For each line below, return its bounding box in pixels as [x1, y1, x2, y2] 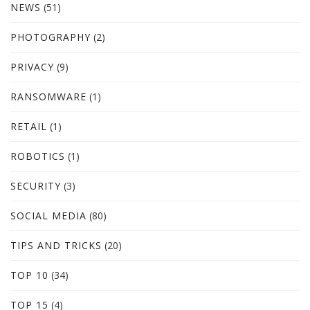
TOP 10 [10, 268, 48, 282]
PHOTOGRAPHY [10, 30, 91, 44]
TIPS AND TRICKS [10, 238, 102, 252]
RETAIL [10, 119, 47, 133]
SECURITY [10, 179, 61, 192]
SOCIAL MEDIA [10, 208, 86, 222]
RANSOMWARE [10, 89, 86, 103]
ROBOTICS [10, 149, 65, 163]
